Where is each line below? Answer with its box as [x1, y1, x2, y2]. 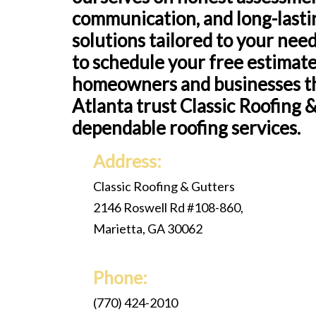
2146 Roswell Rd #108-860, [93, 200, 243, 216]
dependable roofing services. [72, 116, 300, 140]
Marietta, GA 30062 [93, 221, 202, 237]
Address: [93, 150, 162, 172]
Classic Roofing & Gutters [93, 178, 235, 195]
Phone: [93, 267, 147, 288]
